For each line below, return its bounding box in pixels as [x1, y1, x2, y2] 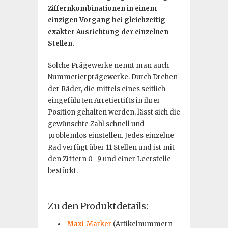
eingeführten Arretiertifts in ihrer [48, 96, 160, 105]
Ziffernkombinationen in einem [48, 4, 157, 13]
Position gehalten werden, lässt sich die [48, 108, 180, 117]
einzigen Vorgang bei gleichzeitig [48, 16, 165, 24]
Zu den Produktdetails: [48, 200, 148, 212]
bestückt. [48, 166, 78, 175]
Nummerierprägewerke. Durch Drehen [48, 73, 178, 81]
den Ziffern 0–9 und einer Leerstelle [48, 155, 171, 163]
